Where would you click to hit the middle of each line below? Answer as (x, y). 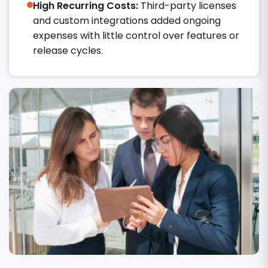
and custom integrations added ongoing (127, 21)
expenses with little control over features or (136, 36)
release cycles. (68, 51)
